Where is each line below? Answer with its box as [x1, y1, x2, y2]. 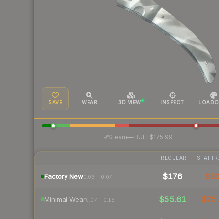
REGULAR [161, 155, 187, 161]
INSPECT [160, 99, 184, 106]
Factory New [44, 172, 83, 180]
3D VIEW [118, 99, 141, 106]
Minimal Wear [44, 195, 86, 203]
